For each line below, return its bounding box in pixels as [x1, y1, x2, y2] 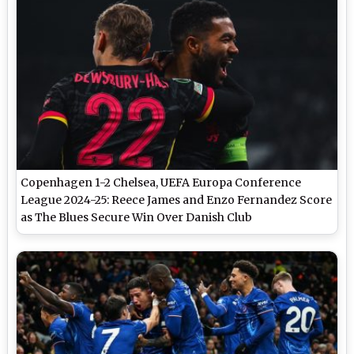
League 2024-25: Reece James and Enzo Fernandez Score [21, 192, 333, 207]
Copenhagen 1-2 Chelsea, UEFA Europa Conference [21, 175, 302, 190]
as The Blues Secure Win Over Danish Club [21, 209, 253, 224]
